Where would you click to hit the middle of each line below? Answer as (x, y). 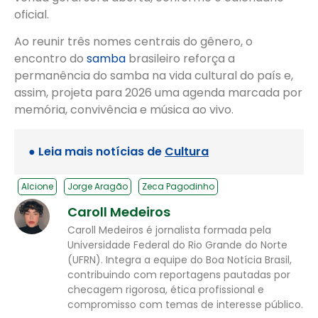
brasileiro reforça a (180, 59)
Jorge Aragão (98, 186)
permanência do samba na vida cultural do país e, (154, 76)
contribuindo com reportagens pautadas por (179, 274)
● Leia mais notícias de (97, 151)
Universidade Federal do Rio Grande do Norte (177, 245)
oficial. (32, 15)
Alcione (37, 186)
